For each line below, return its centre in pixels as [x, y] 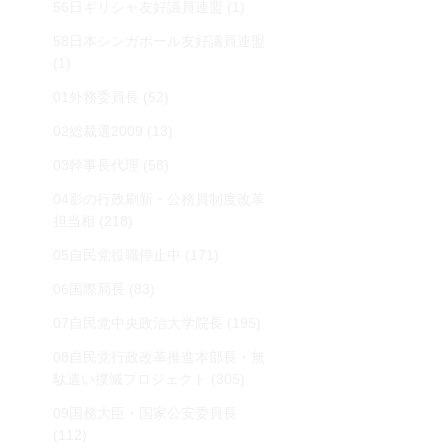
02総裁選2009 [98, 131]
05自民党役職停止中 [117, 255]
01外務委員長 [96, 97]
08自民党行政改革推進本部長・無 [159, 357]
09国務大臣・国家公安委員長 [145, 413]
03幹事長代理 [96, 165]
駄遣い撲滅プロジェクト [130, 379]
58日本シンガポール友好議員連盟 [159, 41]
